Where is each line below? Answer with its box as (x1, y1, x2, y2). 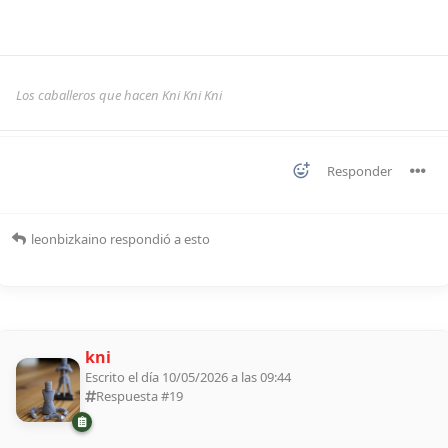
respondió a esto (107, 230, 210, 249)
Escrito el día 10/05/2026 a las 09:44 (85, 368, 291, 387)
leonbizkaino (31, 230, 107, 249)
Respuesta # (96, 387, 169, 406)
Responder (327, 162, 392, 181)
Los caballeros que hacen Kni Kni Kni (16, 86, 222, 105)
